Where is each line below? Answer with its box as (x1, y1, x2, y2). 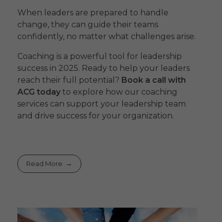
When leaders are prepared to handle (17, 8, 168, 18)
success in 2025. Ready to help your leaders (17, 63, 190, 73)
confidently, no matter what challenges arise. (17, 32, 196, 42)
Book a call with (121, 75, 186, 85)
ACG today (17, 87, 60, 97)
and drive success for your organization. (17, 111, 174, 121)
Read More (26, 160, 63, 168)
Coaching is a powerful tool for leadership (17, 52, 182, 61)
